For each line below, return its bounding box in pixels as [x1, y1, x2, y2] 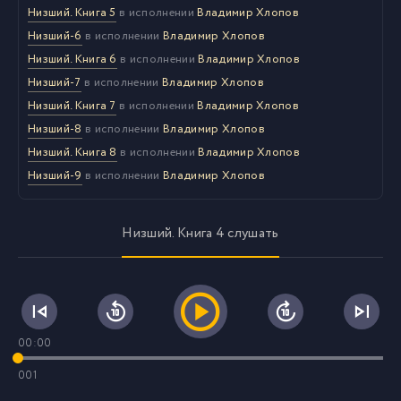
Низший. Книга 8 [28, 144, 117, 161]
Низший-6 [28, 28, 82, 45]
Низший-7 [28, 74, 81, 91]
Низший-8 [28, 121, 82, 138]
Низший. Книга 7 [28, 98, 116, 115]
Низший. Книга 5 [28, 4, 116, 21]
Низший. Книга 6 [28, 51, 117, 68]
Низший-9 [28, 167, 82, 184]
